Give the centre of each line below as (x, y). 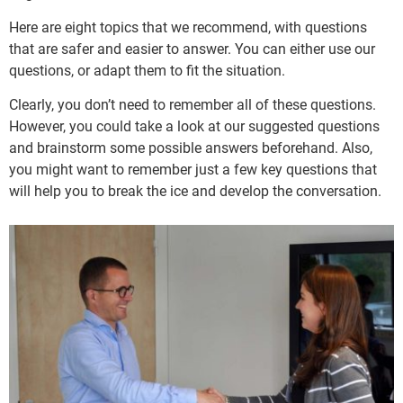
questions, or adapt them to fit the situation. (147, 71)
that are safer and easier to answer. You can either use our (192, 49)
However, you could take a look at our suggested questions (194, 127)
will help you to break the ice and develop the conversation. (195, 192)
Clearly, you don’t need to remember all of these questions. (193, 105)
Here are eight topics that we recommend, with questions (188, 28)
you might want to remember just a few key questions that (193, 170)
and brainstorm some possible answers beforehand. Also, (191, 148)
